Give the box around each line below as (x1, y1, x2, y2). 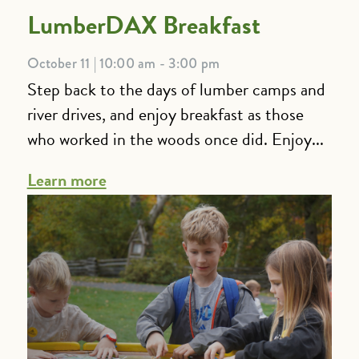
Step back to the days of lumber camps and (26, 75, 325, 103)
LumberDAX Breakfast (26, 6, 260, 44)
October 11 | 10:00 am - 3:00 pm (26, 52, 220, 74)
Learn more (26, 167, 107, 194)
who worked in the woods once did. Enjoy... (26, 125, 324, 152)
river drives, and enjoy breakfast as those (26, 100, 304, 127)
